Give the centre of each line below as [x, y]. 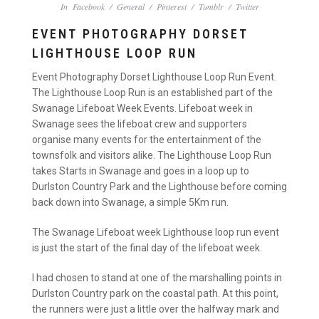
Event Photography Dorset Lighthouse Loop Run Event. [154, 77]
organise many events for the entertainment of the [147, 140]
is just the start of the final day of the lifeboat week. [147, 247]
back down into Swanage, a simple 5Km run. [130, 203]
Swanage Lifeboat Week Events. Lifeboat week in [142, 109]
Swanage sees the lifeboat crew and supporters [140, 124]
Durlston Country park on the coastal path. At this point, [155, 293]
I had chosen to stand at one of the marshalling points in [157, 277]
